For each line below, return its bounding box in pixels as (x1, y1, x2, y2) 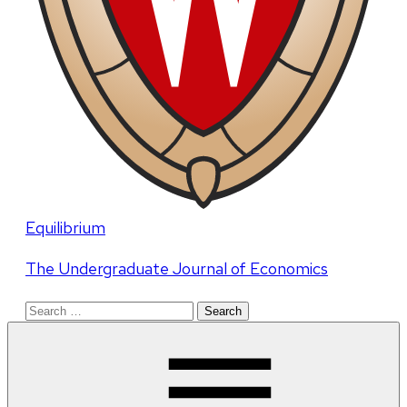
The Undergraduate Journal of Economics (25, 258, 328, 280)
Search (25, 298, 74, 320)
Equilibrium (25, 217, 105, 239)
